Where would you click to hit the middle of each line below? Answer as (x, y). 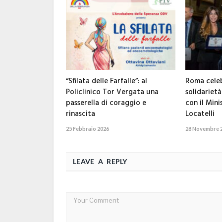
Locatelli (200, 114)
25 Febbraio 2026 (87, 128)
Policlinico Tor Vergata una (112, 92)
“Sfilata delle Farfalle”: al (107, 81)
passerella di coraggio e (106, 103)
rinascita (81, 114)
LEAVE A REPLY (100, 161)
